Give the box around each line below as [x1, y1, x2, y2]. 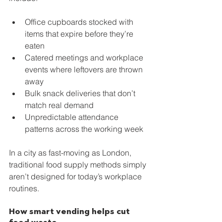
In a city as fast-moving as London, [9, 148, 133, 158]
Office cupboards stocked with [25, 17, 135, 27]
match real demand [25, 100, 94, 110]
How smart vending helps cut [9, 207, 132, 216]
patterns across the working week [25, 124, 143, 134]
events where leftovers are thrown [25, 64, 145, 74]
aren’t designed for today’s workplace [9, 171, 144, 181]
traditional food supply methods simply [9, 160, 148, 169]
